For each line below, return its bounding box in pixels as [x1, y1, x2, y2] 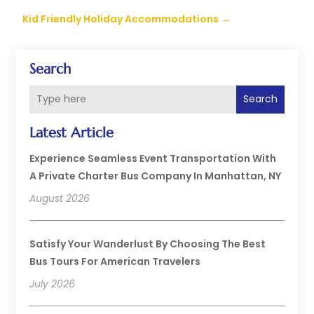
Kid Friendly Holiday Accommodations [22, 11, 219, 26]
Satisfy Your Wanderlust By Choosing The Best [29, 236, 266, 251]
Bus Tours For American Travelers [29, 254, 201, 268]
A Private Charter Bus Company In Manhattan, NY [29, 168, 282, 183]
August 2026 [29, 191, 90, 205]
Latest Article [29, 123, 114, 142]
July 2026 [29, 276, 76, 291]
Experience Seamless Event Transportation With [29, 151, 277, 165]
